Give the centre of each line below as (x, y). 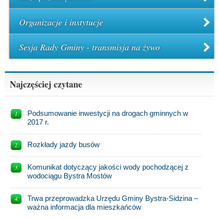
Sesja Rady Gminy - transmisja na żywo (89, 47)
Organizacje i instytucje (61, 22)
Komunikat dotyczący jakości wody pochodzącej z (108, 167)
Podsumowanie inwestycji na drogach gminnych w (108, 113)
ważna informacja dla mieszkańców (84, 207)
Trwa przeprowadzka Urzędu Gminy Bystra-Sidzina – (113, 198)
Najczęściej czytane (46, 84)
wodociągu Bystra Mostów (70, 176)
